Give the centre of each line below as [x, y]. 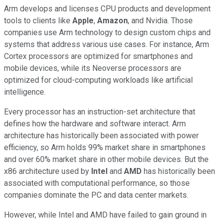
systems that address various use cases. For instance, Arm [107, 44]
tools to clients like [38, 20]
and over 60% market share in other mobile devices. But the [106, 159]
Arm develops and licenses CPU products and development [107, 8]
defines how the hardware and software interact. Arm [95, 123]
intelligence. [25, 92]
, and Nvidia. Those [160, 20]
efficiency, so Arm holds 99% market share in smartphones [105, 147]
